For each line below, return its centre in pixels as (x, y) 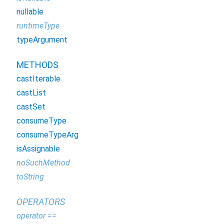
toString (30, 177)
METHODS (37, 65)
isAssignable (38, 149)
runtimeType (38, 26)
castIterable (38, 79)
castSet (31, 107)
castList (31, 93)
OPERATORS (41, 202)
